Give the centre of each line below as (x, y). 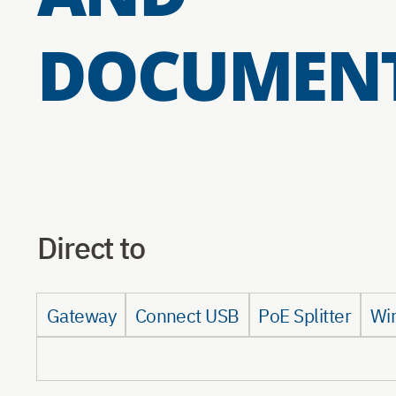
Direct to (91, 247)
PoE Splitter (305, 315)
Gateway (81, 315)
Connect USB (187, 315)
